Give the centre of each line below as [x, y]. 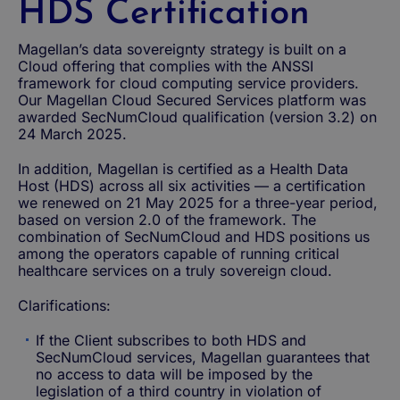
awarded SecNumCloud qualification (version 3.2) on [197, 117]
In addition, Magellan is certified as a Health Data [183, 168]
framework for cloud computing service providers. [188, 83]
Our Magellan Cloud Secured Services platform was [192, 100]
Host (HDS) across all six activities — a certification [192, 185]
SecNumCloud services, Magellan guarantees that [203, 357]
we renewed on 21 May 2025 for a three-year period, [198, 202]
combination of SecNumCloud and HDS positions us [194, 236]
